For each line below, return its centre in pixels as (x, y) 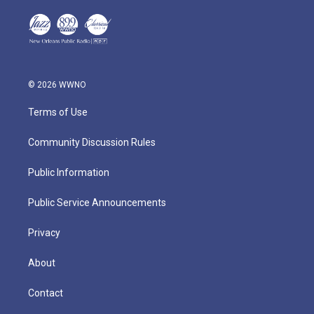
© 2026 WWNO (57, 84)
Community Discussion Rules (92, 142)
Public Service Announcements (97, 202)
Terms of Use (58, 112)
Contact (46, 293)
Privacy (44, 232)
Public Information (69, 172)
